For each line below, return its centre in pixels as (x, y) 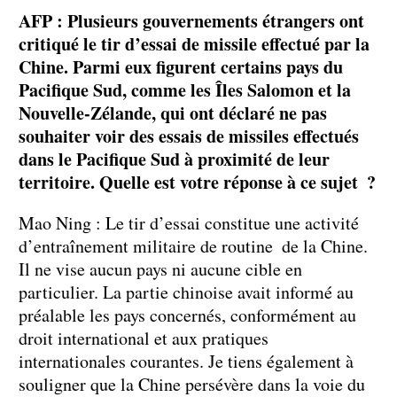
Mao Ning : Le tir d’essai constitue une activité (189, 223)
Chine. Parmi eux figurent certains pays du (181, 67)
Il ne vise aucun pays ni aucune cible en (160, 269)
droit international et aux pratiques (144, 339)
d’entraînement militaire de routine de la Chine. (193, 246)
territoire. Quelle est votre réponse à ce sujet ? (197, 183)
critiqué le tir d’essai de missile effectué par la (194, 44)
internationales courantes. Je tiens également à (186, 362)
